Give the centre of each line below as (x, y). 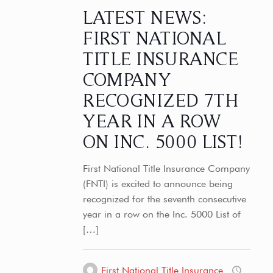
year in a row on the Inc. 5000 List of (161, 214)
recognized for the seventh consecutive (164, 199)
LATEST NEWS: (144, 17)
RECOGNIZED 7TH (160, 100)
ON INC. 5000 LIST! (163, 141)
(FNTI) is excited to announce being (158, 184)
